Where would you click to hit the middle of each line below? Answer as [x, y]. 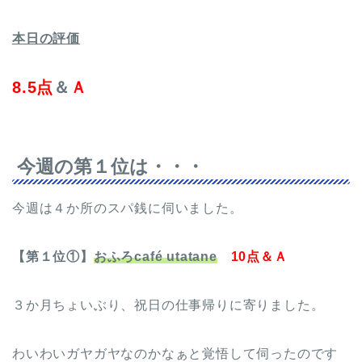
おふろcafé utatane [155, 256]
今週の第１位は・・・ [111, 166]
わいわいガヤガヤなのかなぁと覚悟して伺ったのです [175, 353]
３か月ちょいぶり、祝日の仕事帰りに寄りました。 [168, 305]
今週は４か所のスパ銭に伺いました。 [128, 208]
